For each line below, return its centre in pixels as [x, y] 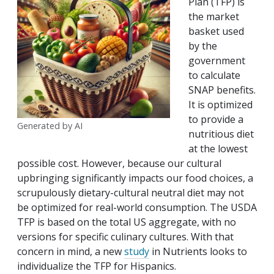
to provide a [216, 120]
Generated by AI [50, 126]
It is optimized [220, 105]
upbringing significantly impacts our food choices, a [135, 178]
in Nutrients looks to [198, 252]
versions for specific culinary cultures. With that [125, 237]
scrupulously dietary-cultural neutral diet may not [131, 193]
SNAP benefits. [222, 90]
